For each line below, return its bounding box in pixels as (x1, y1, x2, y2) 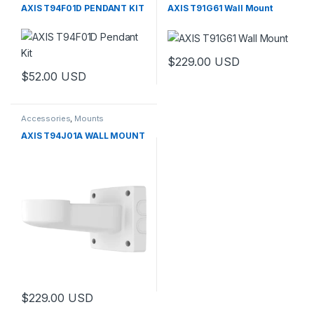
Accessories (20, 113, 71, 123)
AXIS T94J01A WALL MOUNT (20, 130, 145, 142)
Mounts (74, 113, 104, 123)
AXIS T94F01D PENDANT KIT (20, 2, 144, 13)
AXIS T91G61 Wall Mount (167, 2, 273, 13)
